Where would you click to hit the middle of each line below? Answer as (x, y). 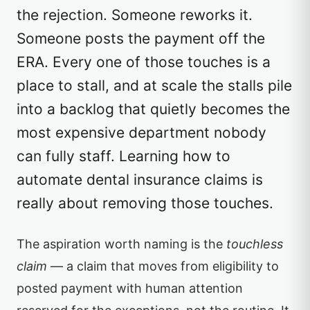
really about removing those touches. (145, 203)
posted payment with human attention (130, 288)
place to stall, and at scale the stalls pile (154, 85)
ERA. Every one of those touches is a (144, 62)
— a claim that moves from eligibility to (163, 266)
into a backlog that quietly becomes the (153, 109)
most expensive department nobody (142, 133)
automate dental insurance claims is (140, 180)
